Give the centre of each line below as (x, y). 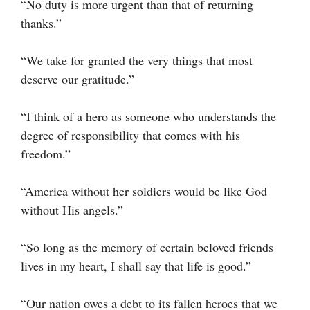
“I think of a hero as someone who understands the (148, 116)
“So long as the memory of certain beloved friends (147, 247)
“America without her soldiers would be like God (144, 191)
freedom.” (46, 153)
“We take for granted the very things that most (137, 60)
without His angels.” (72, 209)
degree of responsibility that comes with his (130, 135)
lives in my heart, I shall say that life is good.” (136, 265)
